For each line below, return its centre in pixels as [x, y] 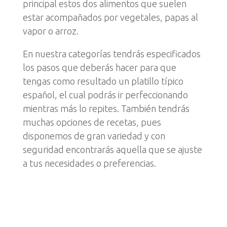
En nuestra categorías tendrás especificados [111, 54]
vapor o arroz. [50, 31]
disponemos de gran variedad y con [94, 136]
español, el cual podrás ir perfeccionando [105, 95]
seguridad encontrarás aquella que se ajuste [112, 149]
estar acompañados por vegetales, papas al [110, 17]
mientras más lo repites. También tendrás [106, 108]
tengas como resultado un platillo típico [103, 81]
